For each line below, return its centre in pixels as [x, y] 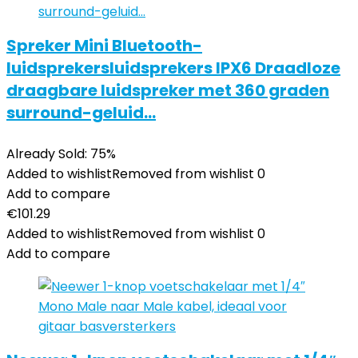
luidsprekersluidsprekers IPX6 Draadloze [173, 68]
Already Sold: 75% [61, 154]
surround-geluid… [81, 113]
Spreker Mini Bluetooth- [104, 46]
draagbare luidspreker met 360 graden [168, 90]
